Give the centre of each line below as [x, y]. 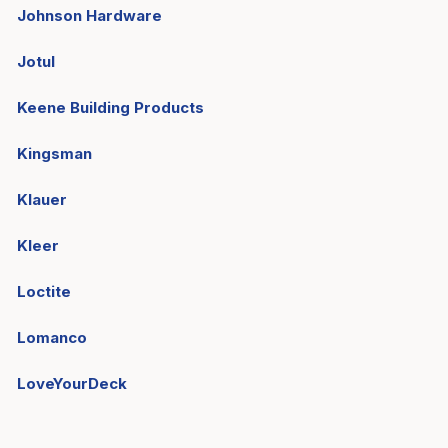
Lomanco [52, 337]
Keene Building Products [110, 107]
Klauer [42, 199]
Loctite [44, 291]
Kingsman [54, 153]
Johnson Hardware [89, 15]
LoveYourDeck [72, 383]
